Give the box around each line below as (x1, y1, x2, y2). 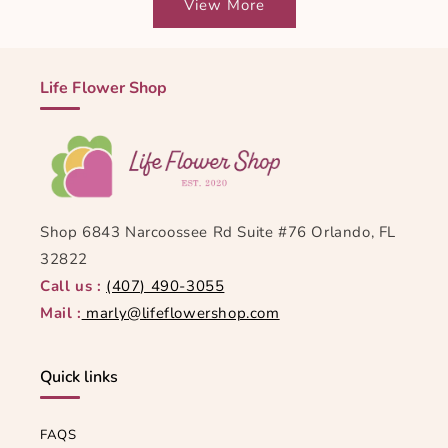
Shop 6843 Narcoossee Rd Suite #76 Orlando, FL (40, 222, 397, 242)
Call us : (40, 276, 102, 296)
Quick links (40, 366, 118, 388)
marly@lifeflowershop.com (81, 303, 280, 323)
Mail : (40, 303, 82, 323)
